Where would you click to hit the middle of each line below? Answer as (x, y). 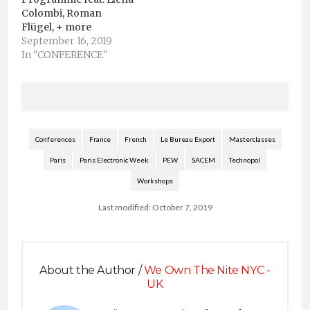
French (135, 139)
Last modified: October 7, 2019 (155, 207)
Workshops (155, 180)
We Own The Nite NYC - (207, 270)
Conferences (55, 139)
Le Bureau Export (188, 139)
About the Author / (92, 270)
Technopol (245, 159)
